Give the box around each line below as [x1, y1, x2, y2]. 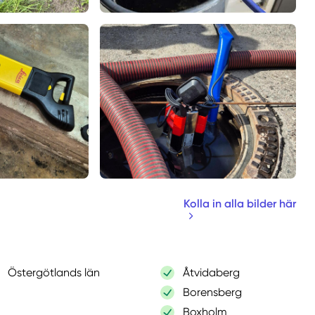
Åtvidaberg [182, 265, 240, 279]
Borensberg [182, 285, 242, 299]
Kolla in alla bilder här [184, 196, 297, 210]
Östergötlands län [7, 265, 100, 279]
